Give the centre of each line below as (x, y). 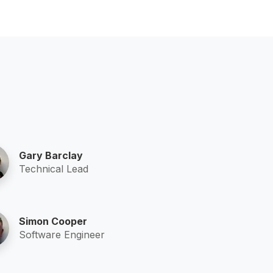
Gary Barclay (51, 155)
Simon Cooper (53, 221)
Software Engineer (62, 234)
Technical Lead (53, 168)
